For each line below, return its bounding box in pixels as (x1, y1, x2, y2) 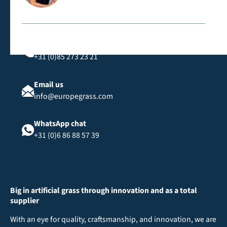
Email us (33, 79, 63, 90)
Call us (33, 40, 57, 51)
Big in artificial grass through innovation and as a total (10, 184, 197, 196)
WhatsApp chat (33, 118, 86, 130)
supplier (10, 195, 39, 206)
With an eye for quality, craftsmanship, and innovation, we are (10, 213, 216, 225)
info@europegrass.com (33, 90, 113, 102)
